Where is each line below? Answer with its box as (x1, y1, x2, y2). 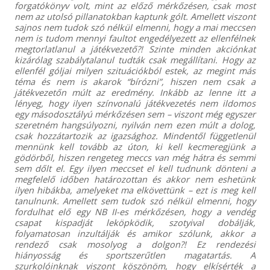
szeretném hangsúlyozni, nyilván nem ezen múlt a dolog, (14, 119, 256, 131)
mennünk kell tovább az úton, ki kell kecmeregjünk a (14, 140, 256, 153)
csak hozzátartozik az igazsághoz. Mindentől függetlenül (14, 130, 256, 142)
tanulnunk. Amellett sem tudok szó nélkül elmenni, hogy (14, 195, 256, 207)
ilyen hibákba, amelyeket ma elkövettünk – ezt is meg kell (14, 184, 256, 196)
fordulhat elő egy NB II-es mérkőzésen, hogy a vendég (14, 206, 256, 218)
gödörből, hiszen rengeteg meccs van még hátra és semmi (14, 151, 256, 164)
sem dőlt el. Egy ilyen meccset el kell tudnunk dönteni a (14, 162, 256, 175)
